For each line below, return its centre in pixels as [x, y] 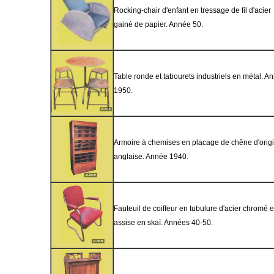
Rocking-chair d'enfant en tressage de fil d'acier [192, 10]
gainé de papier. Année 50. [158, 24]
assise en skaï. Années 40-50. [163, 223]
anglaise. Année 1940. [151, 157]
